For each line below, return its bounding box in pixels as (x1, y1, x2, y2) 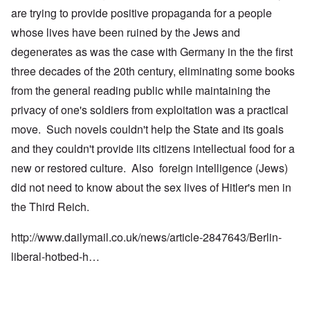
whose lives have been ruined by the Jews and (11, 24, 240, 41)
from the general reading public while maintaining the (11, 82, 271, 99)
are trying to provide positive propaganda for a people (11, 5, 272, 21)
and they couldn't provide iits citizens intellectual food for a (11, 140, 295, 157)
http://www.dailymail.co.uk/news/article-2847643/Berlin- (11, 229, 282, 246)
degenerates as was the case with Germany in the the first (11, 44, 293, 60)
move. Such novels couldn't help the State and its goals (11, 121, 284, 138)
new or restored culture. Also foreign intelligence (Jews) (11, 160, 288, 176)
